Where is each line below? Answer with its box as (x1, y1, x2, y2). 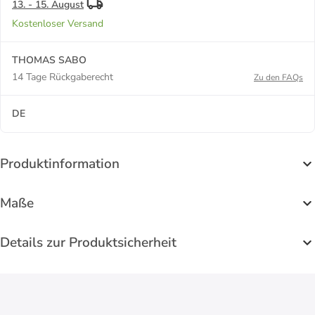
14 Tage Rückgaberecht (12, 70, 113, 84)
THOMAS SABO (12, 53, 86, 67)
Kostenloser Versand (12, 16, 103, 30)
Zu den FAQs (254, 71, 303, 83)
